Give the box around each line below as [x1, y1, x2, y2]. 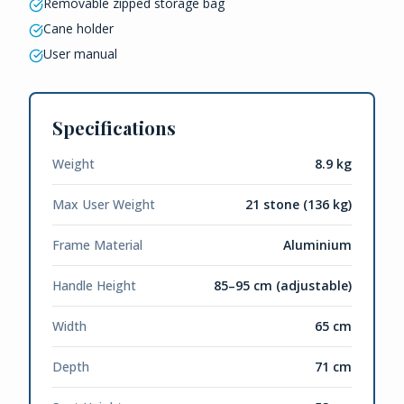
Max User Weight [52, 196, 155, 213]
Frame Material [52, 236, 142, 253]
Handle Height [52, 277, 136, 294]
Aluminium [283, 236, 352, 253]
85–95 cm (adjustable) [214, 277, 352, 294]
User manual [43, 45, 117, 62]
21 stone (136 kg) [245, 196, 352, 213]
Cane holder [43, 20, 114, 37]
